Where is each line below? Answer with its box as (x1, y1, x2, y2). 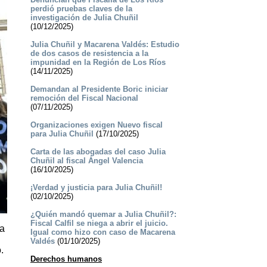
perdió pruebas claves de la (30, 4, 132, 14)
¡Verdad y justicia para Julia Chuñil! (30, 183, 162, 193)
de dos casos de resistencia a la (30, 49, 148, 58)
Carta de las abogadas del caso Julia (30, 147, 166, 157)
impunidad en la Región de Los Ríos (30, 58, 166, 67)
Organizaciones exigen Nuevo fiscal (30, 120, 163, 130)
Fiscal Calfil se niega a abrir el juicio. (30, 219, 168, 228)
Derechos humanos (30, 254, 102, 264)
